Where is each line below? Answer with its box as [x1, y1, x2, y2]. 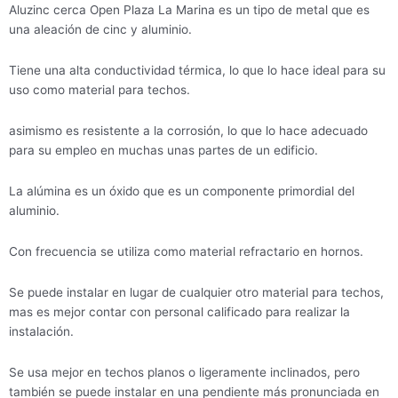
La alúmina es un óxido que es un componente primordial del [9, 183, 354, 198]
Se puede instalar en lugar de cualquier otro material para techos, [9, 284, 384, 299]
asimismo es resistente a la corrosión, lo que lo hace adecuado [9, 123, 368, 139]
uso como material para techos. [9, 83, 190, 98]
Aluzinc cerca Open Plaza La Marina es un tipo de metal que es [9, 3, 370, 18]
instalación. [9, 323, 74, 338]
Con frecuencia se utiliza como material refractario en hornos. [9, 243, 363, 259]
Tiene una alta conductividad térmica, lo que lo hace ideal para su [9, 63, 386, 78]
